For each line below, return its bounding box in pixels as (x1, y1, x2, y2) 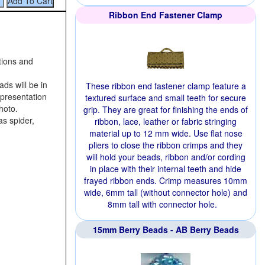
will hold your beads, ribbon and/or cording (86, 151, 245, 163)
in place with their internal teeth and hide (90, 163, 241, 174)
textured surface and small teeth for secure (85, 92, 246, 104)
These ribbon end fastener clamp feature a (85, 80, 246, 92)
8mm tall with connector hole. (107, 198, 217, 210)
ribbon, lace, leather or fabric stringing (95, 115, 237, 127)
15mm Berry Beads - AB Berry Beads (92, 224, 239, 235)
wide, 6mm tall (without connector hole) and (84, 186, 247, 198)
